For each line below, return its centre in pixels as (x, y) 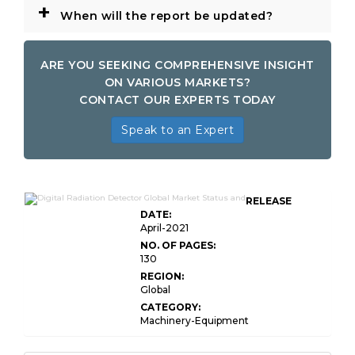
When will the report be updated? (164, 16)
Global (155, 290)
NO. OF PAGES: (178, 245)
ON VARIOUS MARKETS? (177, 82)
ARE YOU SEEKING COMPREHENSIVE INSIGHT (177, 65)
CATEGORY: (170, 307)
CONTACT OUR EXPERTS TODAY (177, 100)
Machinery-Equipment (195, 321)
